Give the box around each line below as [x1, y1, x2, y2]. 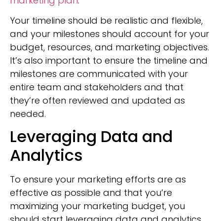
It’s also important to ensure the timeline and [10, 54, 208, 67]
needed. [10, 108, 46, 120]
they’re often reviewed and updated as [10, 94, 185, 107]
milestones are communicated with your [10, 68, 188, 80]
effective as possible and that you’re [10, 186, 172, 199]
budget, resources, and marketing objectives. [10, 41, 209, 53]
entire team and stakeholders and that [10, 81, 184, 93]
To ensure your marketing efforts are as [10, 173, 186, 186]
